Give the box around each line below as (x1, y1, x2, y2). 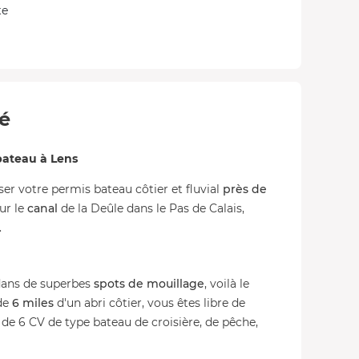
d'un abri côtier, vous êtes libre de (54, 296, 245, 310)
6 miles (12, 296, 54, 310)
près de (223, 182, 267, 196)
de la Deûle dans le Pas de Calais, (58, 201, 244, 216)
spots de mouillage (94, 276, 204, 291)
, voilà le (204, 276, 249, 291)
